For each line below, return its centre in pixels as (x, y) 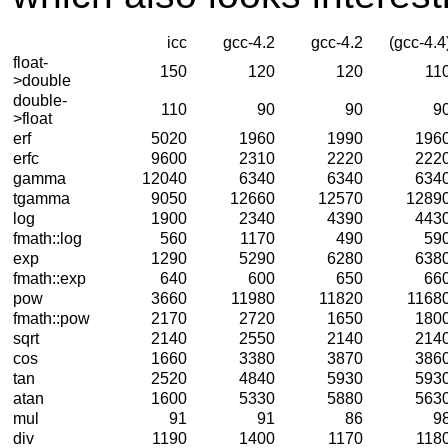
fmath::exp (49, 278)
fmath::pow (51, 318)
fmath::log (47, 238)
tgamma (41, 198)
